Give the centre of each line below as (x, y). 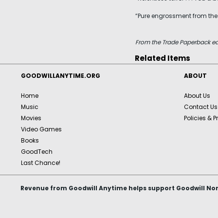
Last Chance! (41, 163)
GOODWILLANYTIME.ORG (61, 76)
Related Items (163, 58)
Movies (31, 118)
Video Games (41, 129)
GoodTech (37, 152)
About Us (197, 96)
